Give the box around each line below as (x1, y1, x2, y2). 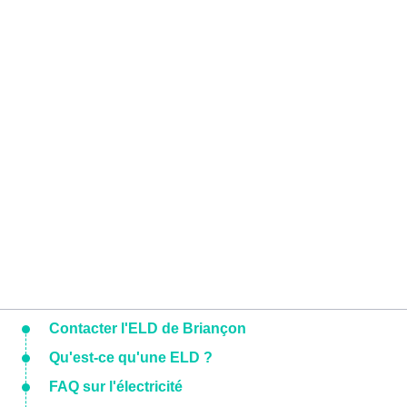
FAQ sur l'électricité (49, 379, 183, 395)
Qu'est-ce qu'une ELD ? (49, 350, 213, 366)
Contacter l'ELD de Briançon (49, 321, 246, 337)
